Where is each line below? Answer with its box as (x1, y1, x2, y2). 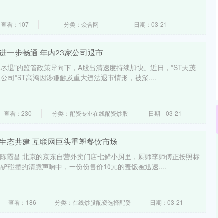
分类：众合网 (64, 20, 99, 28)
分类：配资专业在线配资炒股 (52, 109, 128, 117)
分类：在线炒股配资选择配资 (55, 198, 131, 206)
